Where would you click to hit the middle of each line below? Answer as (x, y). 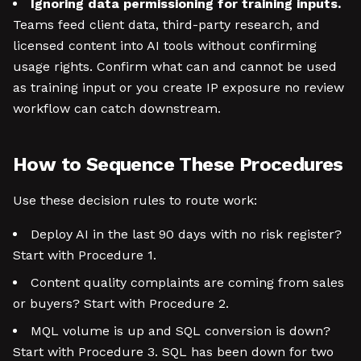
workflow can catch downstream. (117, 108)
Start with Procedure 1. (85, 255)
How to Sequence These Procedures (178, 164)
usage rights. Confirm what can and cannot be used (175, 66)
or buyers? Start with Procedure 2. (121, 303)
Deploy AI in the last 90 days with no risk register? (186, 234)
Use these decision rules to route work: (135, 200)
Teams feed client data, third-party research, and (166, 25)
